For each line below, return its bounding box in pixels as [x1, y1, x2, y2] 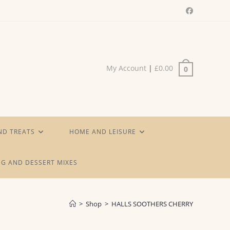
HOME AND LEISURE [69, 127, 136, 136]
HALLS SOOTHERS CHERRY [111, 199, 193, 208]
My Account [106, 63, 146, 73]
